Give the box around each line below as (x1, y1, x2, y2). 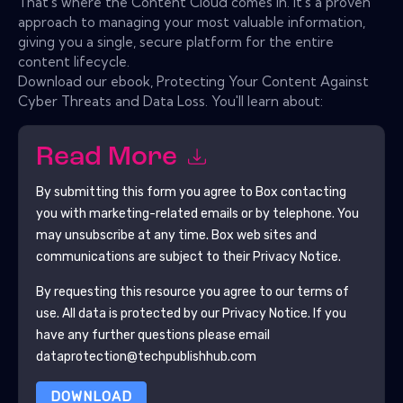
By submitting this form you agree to (35, 184, 255, 200)
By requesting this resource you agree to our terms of (35, 283, 349, 300)
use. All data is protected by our (35, 305, 222, 321)
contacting (277, 184, 346, 200)
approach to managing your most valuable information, (18, 13, 365, 31)
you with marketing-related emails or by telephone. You (35, 205, 359, 221)
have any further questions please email (35, 327, 270, 343)
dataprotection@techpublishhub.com (35, 348, 256, 364)
